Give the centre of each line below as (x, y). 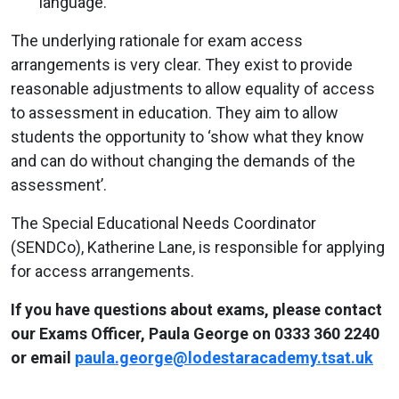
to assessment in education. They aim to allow (175, 112)
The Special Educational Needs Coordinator (163, 223)
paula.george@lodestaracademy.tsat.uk (224, 357)
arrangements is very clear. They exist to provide (182, 64)
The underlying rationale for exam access (157, 40)
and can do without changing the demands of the (183, 160)
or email (43, 357)
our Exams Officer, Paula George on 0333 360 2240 (195, 333)
